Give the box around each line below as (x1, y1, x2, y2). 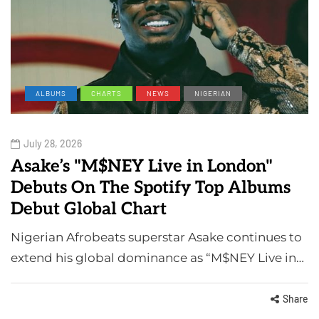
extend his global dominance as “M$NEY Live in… (11, 251, 304, 266)
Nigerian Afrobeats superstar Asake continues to (11, 230, 302, 245)
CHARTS (91, 89, 122, 98)
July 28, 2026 (23, 137, 82, 150)
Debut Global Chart (11, 199, 167, 220)
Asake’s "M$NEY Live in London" (11, 156, 273, 177)
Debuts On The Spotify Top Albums (11, 177, 291, 199)
